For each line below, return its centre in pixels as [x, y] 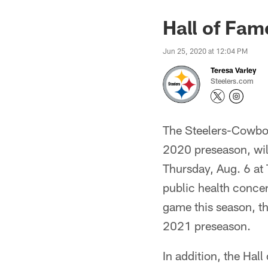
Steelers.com [232, 81]
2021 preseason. [207, 226]
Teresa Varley [233, 70]
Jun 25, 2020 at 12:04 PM [205, 51]
